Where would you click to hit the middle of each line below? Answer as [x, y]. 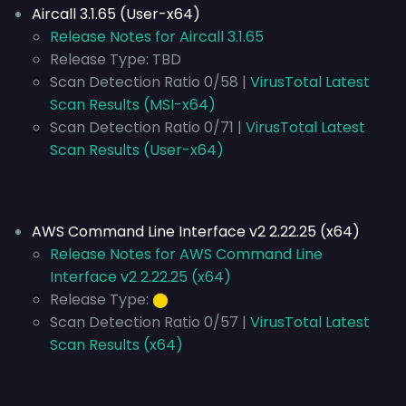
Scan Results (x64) [116, 345]
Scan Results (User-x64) [137, 150]
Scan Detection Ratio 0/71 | [146, 127]
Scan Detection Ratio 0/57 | [148, 322]
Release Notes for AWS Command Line [186, 254]
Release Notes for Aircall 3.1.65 [157, 37]
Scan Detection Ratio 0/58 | [148, 82]
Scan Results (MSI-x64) [133, 105]
